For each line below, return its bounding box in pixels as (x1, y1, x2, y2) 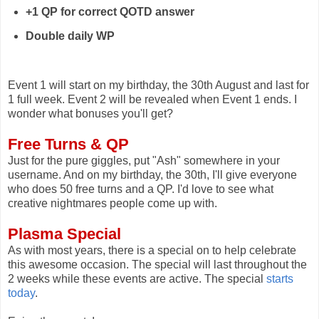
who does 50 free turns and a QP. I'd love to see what (8, 182, 273, 195)
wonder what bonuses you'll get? (8, 107, 173, 120)
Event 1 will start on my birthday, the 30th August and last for (8, 78, 309, 91)
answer (155, 5, 194, 18)
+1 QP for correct (25, 5, 120, 18)
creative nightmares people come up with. (8, 197, 217, 209)
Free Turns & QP (8, 135, 129, 153)
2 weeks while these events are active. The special (8, 272, 266, 285)
